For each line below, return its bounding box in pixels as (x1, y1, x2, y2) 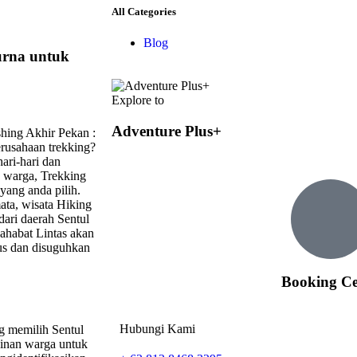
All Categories (112, 5, 176, 18)
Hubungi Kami (120, 322, 195, 336)
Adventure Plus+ (112, 122, 222, 139)
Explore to (112, 93, 164, 108)
